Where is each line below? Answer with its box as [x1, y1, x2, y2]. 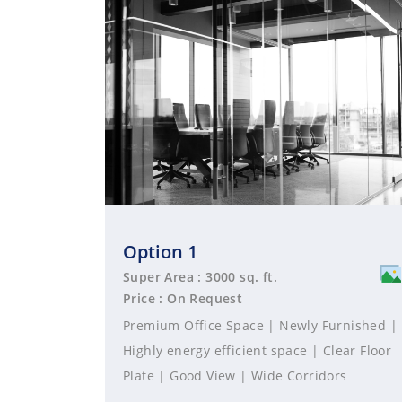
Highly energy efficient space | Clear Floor [123, 342, 392, 359]
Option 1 [123, 240, 197, 264]
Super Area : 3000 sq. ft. [123, 268, 277, 285]
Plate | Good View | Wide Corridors [123, 367, 347, 384]
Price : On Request [123, 290, 243, 307]
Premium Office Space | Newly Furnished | [123, 317, 398, 334]
